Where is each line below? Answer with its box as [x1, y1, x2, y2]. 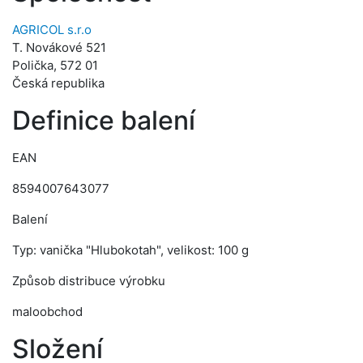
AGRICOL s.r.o [12, 22, 92, 37]
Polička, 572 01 [12, 58, 98, 73]
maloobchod [12, 304, 83, 319]
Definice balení [12, 105, 195, 136]
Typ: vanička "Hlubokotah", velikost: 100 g [12, 242, 249, 258]
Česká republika [12, 75, 105, 91]
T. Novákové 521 [12, 40, 106, 55]
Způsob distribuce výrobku [12, 273, 165, 288]
